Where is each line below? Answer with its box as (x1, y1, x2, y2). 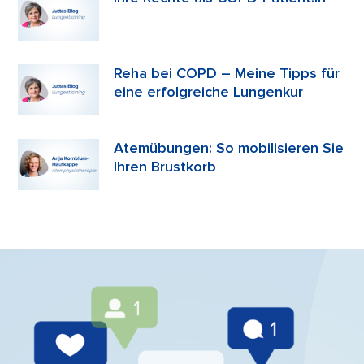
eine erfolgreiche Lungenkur (114, 82, 304, 101)
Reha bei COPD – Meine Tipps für (114, 63, 340, 82)
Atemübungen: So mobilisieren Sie (114, 138, 344, 157)
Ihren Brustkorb (114, 157, 217, 175)
